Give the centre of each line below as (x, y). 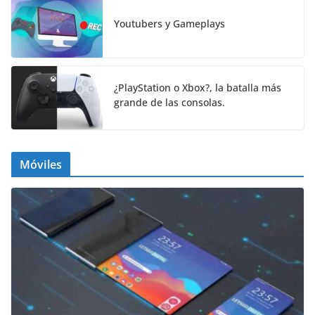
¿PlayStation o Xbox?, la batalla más (198, 88)
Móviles (41, 165)
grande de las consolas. (169, 103)
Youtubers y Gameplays (169, 23)
